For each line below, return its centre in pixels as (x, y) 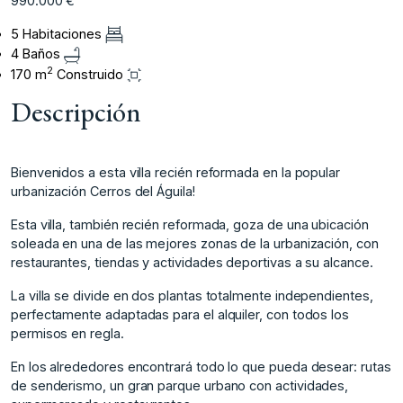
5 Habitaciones (58, 33)
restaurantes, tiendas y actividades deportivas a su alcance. (192, 262)
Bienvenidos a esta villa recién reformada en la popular (176, 172)
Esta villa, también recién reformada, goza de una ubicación (190, 224)
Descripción (76, 112)
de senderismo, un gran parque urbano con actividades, (180, 385)
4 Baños (37, 54)
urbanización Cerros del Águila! (103, 191)
